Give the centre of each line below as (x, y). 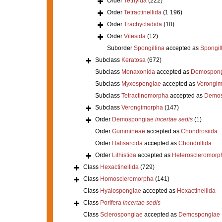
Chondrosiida (199, 131)
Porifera (111, 202)
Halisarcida (127, 143)
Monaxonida (138, 72)
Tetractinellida (142, 12)
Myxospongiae (141, 83)
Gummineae (128, 131)
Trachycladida (143, 24)
